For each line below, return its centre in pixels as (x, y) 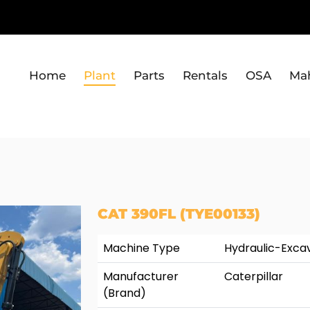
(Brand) (125, 293)
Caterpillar (254, 276)
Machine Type (142, 248)
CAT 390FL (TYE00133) (179, 214)
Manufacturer (141, 276)
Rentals (205, 75)
